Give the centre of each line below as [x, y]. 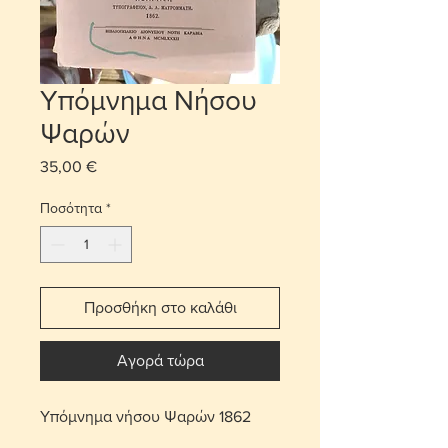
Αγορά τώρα [160, 360]
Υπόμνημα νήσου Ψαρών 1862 [145, 416]
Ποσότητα [71, 207]
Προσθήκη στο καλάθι [160, 307]
